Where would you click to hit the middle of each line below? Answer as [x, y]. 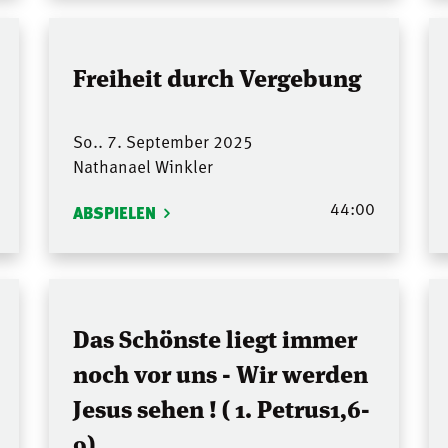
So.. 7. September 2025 [162, 141]
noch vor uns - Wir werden [220, 372]
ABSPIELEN [114, 213]
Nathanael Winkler [142, 166]
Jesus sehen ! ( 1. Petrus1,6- [221, 407]
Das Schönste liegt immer [214, 337]
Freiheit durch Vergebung [216, 77]
